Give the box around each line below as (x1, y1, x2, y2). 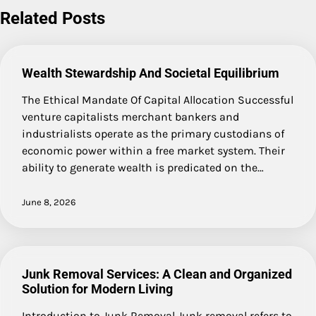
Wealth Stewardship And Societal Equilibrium (22, 65, 279, 80)
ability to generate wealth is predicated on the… (22, 160, 264, 174)
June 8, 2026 (22, 196, 76, 207)
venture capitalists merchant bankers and (22, 109, 239, 123)
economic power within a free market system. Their (22, 143, 285, 157)
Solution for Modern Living (22, 281, 173, 296)
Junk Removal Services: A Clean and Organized (22, 266, 292, 281)
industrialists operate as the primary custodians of (22, 126, 284, 140)
